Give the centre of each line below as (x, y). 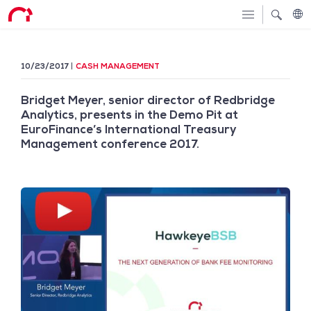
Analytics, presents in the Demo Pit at (129, 114)
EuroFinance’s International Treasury (128, 129)
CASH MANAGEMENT (117, 66)
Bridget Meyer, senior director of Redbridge (148, 100)
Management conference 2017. (110, 143)
